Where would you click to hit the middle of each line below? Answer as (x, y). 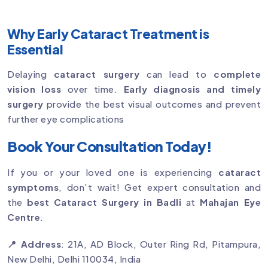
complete (237, 74)
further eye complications (66, 119)
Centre (24, 217)
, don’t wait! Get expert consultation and (160, 187)
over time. (92, 89)
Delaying (31, 74)
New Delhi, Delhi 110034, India (74, 259)
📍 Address (34, 244)
